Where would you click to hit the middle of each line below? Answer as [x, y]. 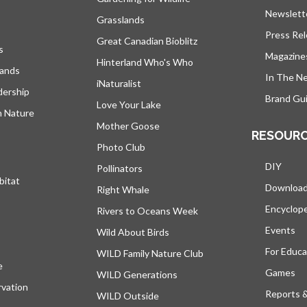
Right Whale [123, 189]
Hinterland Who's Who [145, 62]
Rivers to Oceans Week [147, 210]
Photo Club [121, 147]
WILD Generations [137, 274]
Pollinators [120, 168]
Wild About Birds [133, 232]
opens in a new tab [43, 265]
